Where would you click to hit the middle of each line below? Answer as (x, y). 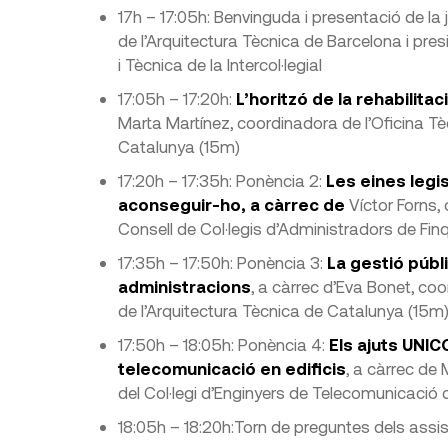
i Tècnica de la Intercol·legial (219, 64)
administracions (184, 286)
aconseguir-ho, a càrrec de (233, 204)
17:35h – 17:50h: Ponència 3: (222, 262)
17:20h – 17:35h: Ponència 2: (221, 180)
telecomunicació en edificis (231, 368)
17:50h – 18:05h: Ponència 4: (223, 344)
